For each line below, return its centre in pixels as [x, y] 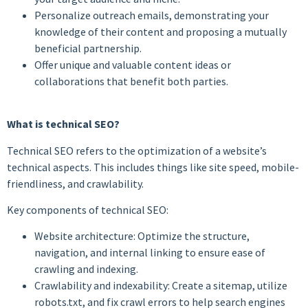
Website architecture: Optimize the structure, [142, 236]
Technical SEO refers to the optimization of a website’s [137, 150]
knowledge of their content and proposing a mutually [161, 31]
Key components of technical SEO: [88, 209]
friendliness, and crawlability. [75, 183]
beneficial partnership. [88, 48]
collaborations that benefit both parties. [131, 81]
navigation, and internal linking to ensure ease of [150, 253]
